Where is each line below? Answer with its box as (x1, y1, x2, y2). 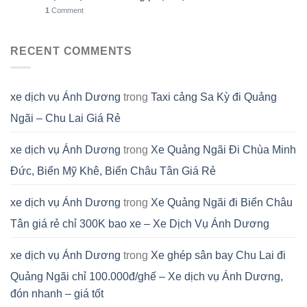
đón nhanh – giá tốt (10, 288, 103, 300)
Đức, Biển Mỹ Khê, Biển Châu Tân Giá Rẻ (10, 165, 216, 177)
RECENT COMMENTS (10, 45, 132, 57)
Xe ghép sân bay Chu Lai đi (151, 249, 286, 262)
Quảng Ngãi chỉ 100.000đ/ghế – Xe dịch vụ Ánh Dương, (10, 271, 283, 283)
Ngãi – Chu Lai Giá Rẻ (10, 112, 121, 125)
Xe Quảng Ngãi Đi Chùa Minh (151, 144, 296, 156)
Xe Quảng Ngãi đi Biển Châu (151, 197, 293, 209)
